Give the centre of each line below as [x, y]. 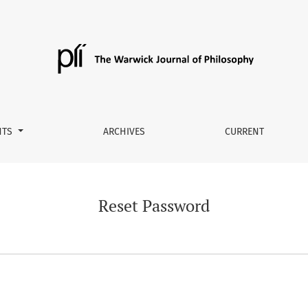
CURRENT [244, 132]
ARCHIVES [124, 132]
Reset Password [154, 206]
